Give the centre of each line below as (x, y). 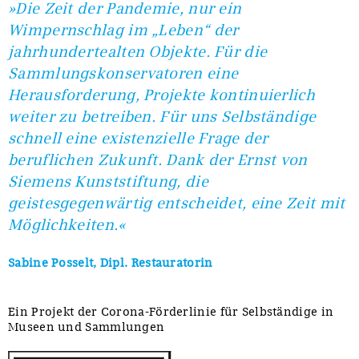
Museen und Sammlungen (87, 327)
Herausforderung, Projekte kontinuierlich (161, 95)
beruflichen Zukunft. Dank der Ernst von (158, 159)
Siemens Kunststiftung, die (108, 181)
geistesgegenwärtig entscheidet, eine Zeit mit (177, 203)
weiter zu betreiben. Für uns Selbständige (162, 116)
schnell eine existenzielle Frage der (138, 138)
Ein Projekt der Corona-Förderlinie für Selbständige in (171, 311)
